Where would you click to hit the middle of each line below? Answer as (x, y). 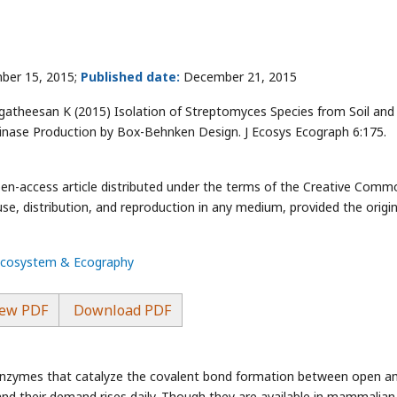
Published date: (130, 77)
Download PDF (120, 310)
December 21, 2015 (238, 77)
